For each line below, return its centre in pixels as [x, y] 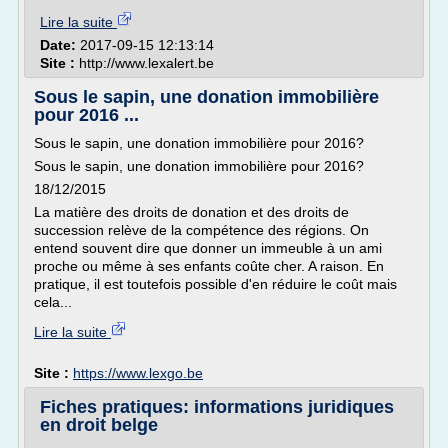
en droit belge [99, 425]
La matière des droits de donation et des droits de [191, 212]
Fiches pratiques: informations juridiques [217, 407]
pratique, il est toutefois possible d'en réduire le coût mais [215, 284]
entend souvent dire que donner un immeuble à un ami [208, 248]
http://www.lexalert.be [146, 63]
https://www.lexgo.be [138, 373]
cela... [53, 302]
